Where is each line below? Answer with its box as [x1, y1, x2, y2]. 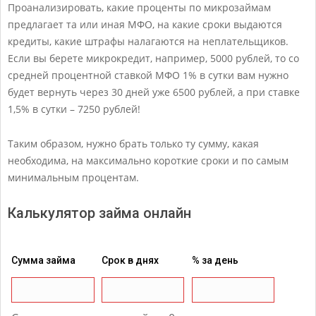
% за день [191, 254, 238, 266]
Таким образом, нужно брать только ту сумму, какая [8, 136, 259, 150]
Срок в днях [101, 254, 159, 266]
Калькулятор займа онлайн [8, 204, 191, 221]
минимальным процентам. [8, 170, 139, 184]
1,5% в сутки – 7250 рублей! [8, 102, 140, 116]
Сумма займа [11, 254, 76, 266]
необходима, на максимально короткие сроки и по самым [8, 153, 288, 167]
